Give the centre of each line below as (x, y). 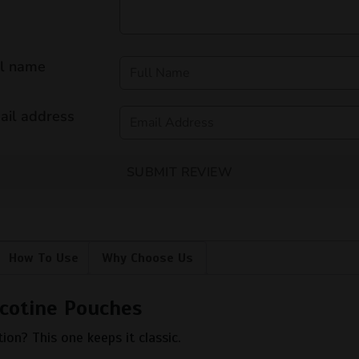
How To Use (44, 258)
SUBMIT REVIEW (179, 173)
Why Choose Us (147, 258)
